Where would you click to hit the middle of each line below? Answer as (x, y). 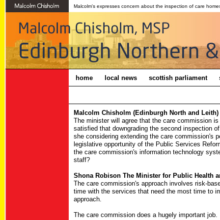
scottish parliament (179, 78)
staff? (82, 160)
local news (121, 78)
